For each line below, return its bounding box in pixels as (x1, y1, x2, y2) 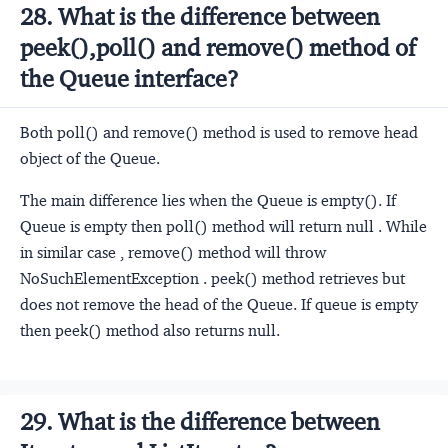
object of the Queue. (20, 148, 160, 168)
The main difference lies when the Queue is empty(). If (20, 190, 396, 210)
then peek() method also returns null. (20, 320, 280, 340)
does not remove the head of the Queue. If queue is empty (20, 294, 418, 314)
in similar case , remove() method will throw (20, 242, 326, 262)
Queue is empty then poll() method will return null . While (20, 216, 427, 236)
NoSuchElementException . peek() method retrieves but (20, 268, 405, 288)
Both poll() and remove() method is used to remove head (20, 122, 418, 142)
